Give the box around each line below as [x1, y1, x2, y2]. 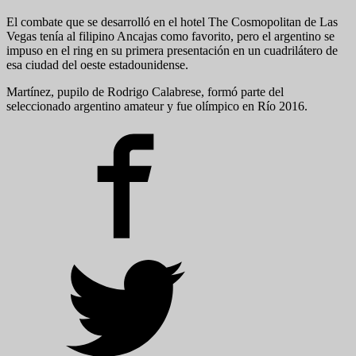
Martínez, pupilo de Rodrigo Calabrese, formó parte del [6, 84, 284, 99]
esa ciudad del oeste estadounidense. [6, 57, 188, 72]
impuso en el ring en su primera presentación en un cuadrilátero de [6, 43, 338, 57]
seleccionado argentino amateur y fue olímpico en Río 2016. [6, 99, 308, 113]
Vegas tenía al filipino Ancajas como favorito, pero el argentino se [6, 29, 335, 43]
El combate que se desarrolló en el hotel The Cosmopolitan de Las [6, 14, 338, 29]
